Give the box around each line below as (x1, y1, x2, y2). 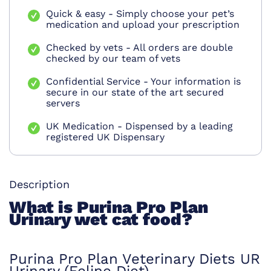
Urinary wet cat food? (9, 209, 197, 230)
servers (46, 97, 80, 109)
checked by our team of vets (46, 53, 180, 65)
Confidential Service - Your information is (46, 76, 241, 88)
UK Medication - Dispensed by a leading (46, 120, 233, 132)
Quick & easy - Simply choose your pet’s (46, 8, 234, 20)
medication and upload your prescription (46, 19, 240, 31)
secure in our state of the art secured (46, 87, 224, 99)
